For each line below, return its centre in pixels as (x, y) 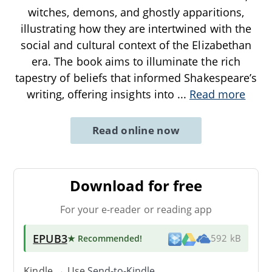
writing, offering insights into (102, 94)
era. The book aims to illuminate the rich (136, 61)
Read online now (136, 130)
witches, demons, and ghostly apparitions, (136, 12)
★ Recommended (104, 238)
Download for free (136, 185)
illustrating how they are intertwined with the (136, 28)
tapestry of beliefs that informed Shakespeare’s (136, 77)
